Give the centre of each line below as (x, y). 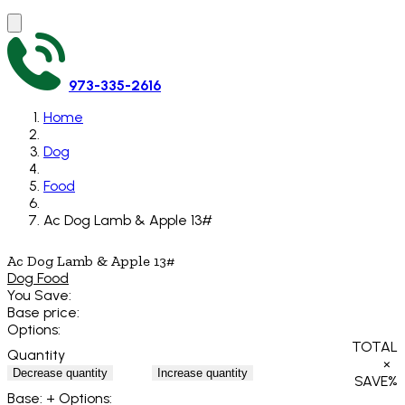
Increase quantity (202, 372)
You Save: (39, 296)
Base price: (43, 313)
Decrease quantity (60, 372)
